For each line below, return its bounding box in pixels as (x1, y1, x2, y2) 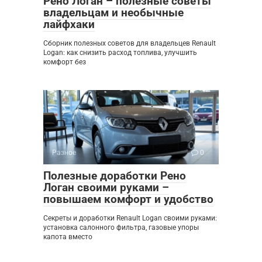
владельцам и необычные (43, 5, 184, 19)
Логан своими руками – (43, 180, 169, 194)
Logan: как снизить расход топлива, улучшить (43, 48, 197, 57)
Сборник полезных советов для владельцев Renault (43, 39, 216, 47)
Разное (52, 148, 76, 157)
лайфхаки (43, 17, 95, 31)
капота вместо (43, 232, 92, 241)
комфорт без (43, 57, 86, 66)
